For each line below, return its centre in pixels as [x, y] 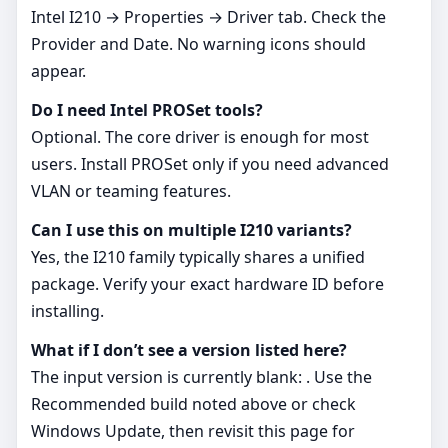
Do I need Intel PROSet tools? [147, 110]
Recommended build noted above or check [193, 404]
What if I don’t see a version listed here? [189, 350]
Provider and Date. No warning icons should [198, 44]
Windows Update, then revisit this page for [193, 431]
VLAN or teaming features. [131, 191]
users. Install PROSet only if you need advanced [210, 164]
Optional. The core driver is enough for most [200, 137]
